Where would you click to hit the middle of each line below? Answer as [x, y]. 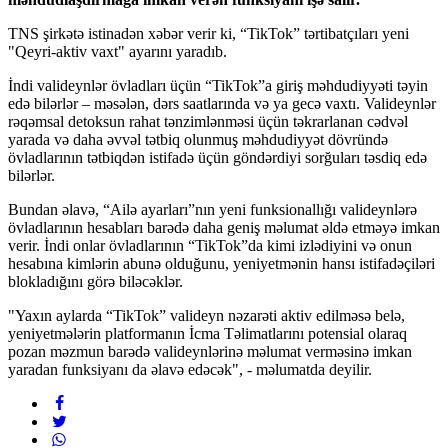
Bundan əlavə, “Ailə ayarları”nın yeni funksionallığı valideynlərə [212, 209]
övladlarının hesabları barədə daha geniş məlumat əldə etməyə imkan [224, 227]
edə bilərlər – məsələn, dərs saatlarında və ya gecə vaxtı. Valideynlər [222, 103]
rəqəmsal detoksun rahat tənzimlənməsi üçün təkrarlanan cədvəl [208, 121]
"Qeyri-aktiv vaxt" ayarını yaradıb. [117, 51]
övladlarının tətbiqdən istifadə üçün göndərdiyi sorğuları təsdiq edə [217, 157]
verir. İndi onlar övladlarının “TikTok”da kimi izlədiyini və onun [210, 245]
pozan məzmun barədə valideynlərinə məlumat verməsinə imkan [210, 351]
